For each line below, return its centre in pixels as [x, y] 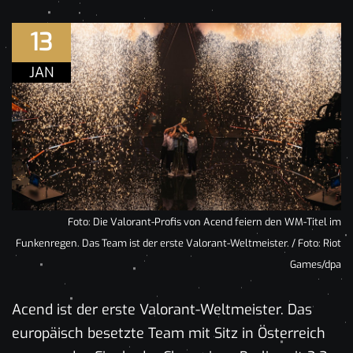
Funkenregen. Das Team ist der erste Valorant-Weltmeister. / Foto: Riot [178, 243]
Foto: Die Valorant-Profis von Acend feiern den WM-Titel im [204, 221]
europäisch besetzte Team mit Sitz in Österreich [169, 333]
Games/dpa [316, 264]
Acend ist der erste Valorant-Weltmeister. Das [162, 309]
